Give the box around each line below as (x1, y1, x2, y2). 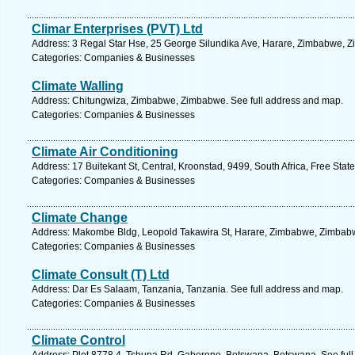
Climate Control (32, 334, 125, 347)
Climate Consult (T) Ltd (32, 268, 170, 281)
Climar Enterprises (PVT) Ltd (32, 22, 203, 36)
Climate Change (32, 211, 128, 224)
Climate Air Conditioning (32, 145, 178, 158)
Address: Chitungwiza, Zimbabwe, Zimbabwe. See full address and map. (32, 95, 343, 106)
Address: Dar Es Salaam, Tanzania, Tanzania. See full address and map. (32, 284, 343, 295)
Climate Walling (32, 79, 124, 93)
